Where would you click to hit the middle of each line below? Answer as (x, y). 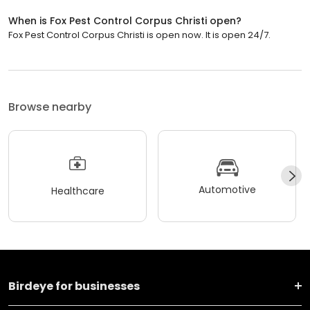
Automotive (227, 190)
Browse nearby (50, 107)
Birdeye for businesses (74, 286)
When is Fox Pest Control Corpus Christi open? (125, 20)
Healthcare (77, 191)
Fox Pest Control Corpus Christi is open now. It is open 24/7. (139, 35)
